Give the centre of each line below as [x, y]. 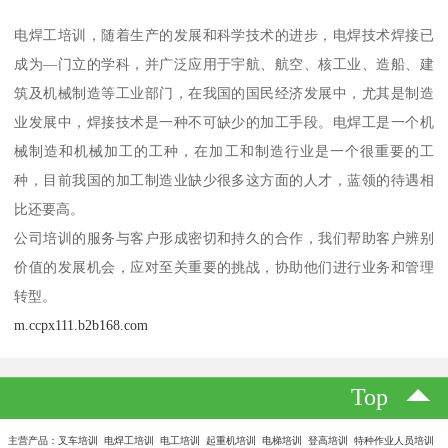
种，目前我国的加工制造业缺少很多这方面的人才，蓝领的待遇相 [224, 180]
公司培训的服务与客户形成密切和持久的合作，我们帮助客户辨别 [224, 238]
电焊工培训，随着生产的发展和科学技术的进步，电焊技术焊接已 [224, 35]
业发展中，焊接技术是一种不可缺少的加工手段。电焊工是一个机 [224, 122]
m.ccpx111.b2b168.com [81, 325]
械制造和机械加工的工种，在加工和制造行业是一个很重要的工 [224, 151]
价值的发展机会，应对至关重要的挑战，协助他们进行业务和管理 [224, 267]
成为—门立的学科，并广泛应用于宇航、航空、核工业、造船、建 [224, 64]
